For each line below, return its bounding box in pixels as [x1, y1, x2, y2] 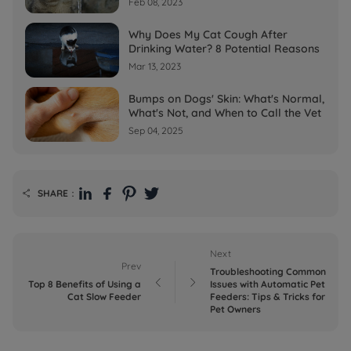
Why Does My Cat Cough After [128, 27, 288, 42]
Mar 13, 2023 [128, 60, 181, 72]
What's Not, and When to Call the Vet [128, 106, 321, 120]
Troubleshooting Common [210, 266, 326, 277]
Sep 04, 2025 [128, 125, 183, 136]
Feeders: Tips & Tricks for [210, 291, 325, 302]
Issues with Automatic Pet [210, 278, 325, 290]
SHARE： [38, 187, 78, 199]
